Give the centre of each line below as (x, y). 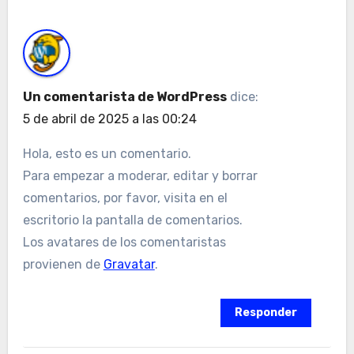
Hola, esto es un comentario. (107, 153)
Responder (266, 312)
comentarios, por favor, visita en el (125, 198)
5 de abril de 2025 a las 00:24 (109, 119)
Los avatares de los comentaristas (124, 242)
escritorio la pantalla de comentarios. (132, 220)
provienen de (63, 264)
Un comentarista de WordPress (124, 96)
